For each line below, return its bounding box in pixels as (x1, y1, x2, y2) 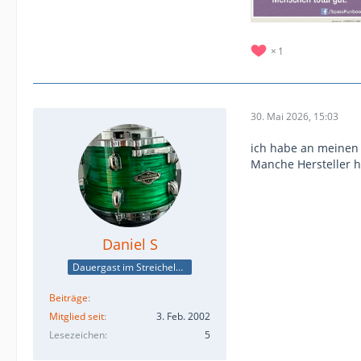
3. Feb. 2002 (156, 309, 210, 323)
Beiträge (49, 291, 88, 305)
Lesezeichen (49, 328, 105, 342)
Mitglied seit (49, 309, 104, 323)
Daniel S (102, 234, 158, 255)
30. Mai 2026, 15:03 (251, 109, 338, 123)
